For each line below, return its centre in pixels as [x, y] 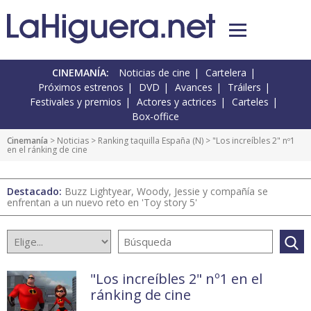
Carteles [250, 102]
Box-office [155, 117]
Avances [193, 87]
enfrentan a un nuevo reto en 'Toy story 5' [102, 203]
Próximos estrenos [81, 87]
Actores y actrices [177, 102]
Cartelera [226, 73]
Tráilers [244, 87]
